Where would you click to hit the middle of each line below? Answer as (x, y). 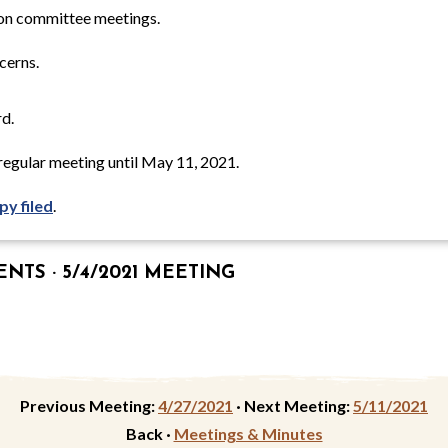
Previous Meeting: (87, 406)
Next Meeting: (297, 406)
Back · (149, 434)
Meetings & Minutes (248, 434)
